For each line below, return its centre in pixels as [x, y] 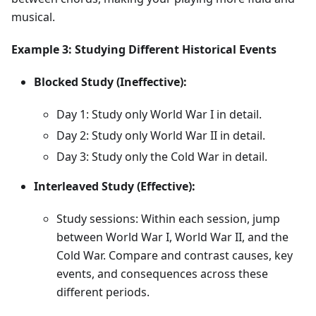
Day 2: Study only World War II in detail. [161, 136]
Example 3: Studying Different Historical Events [144, 50]
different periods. [103, 292]
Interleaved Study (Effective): [115, 187]
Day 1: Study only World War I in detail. [159, 115]
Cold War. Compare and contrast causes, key [175, 256]
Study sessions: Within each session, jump [168, 219]
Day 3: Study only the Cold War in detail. [162, 157]
